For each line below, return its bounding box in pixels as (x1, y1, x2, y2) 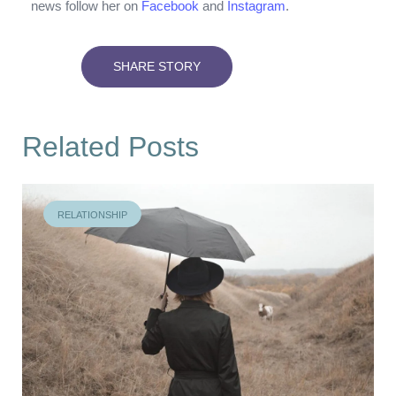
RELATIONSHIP (57, 209, 127, 220)
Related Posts (22, 130, 199, 163)
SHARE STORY (113, 58, 201, 73)
